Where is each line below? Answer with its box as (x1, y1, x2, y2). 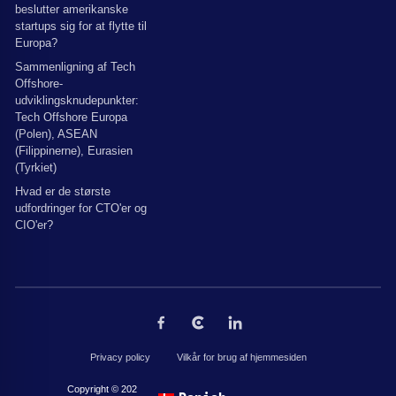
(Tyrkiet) (15, 161, 57, 174)
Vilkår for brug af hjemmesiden (176, 352, 307, 362)
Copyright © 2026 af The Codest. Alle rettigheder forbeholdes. (66, 384, 330, 394)
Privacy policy (89, 352, 150, 362)
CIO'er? (15, 218, 53, 232)
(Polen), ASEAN (15, 127, 97, 141)
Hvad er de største (15, 185, 110, 198)
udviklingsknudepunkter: (15, 94, 139, 107)
